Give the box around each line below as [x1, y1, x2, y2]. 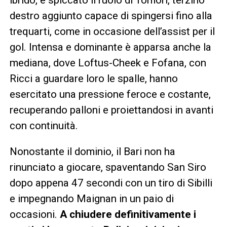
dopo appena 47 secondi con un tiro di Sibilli [9, 176, 212, 189]
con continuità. [9, 119, 78, 132]
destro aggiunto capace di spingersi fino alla [9, 9, 212, 22]
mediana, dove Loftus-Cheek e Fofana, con [9, 56, 206, 69]
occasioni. [9, 208, 60, 220]
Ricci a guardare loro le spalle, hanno [9, 72, 178, 85]
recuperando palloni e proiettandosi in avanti [9, 103, 213, 116]
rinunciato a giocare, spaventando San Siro [9, 161, 206, 173]
